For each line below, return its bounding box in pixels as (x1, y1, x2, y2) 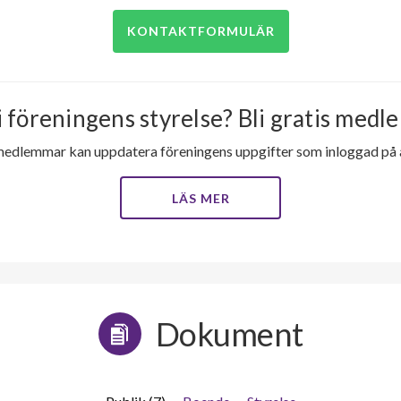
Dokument (155, 314, 303, 354)
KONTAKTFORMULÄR (126, 23, 275, 39)
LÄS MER (171, 191, 230, 207)
